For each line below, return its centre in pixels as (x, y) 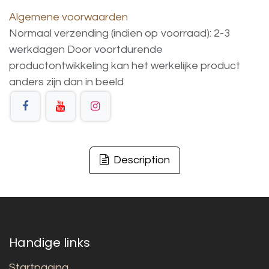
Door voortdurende (115, 49)
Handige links (50, 243)
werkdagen (38, 49)
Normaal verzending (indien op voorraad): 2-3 (119, 33)
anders (26, 82)
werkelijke (174, 65)
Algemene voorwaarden (68, 17)
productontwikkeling (59, 65)
